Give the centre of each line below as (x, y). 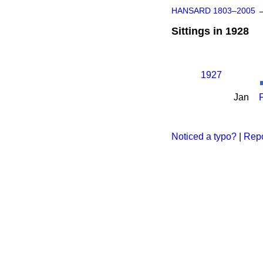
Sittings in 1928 (210, 31)
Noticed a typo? (204, 136)
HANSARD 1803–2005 (213, 11)
